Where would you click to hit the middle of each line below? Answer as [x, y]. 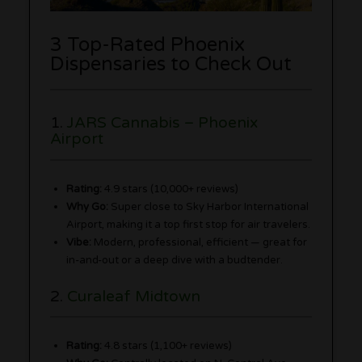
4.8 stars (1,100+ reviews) [167, 345]
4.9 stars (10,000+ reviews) [170, 189]
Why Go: [88, 206]
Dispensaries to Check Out [171, 65]
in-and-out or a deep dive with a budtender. [175, 260]
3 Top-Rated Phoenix [148, 45]
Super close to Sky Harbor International [209, 206]
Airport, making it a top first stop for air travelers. [189, 224]
